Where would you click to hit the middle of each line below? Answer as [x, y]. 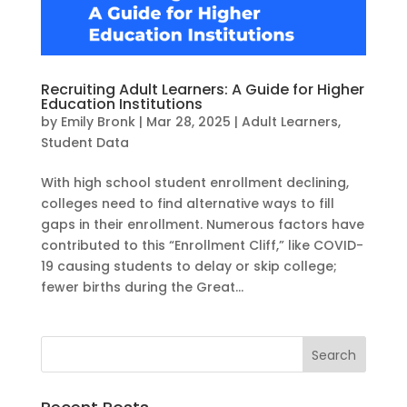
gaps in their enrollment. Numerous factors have [202, 225]
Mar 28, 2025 [188, 122]
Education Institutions [121, 104]
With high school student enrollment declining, [194, 183]
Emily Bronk [98, 122]
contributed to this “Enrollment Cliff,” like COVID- [202, 246]
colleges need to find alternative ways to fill [187, 204]
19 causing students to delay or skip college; [189, 267]
